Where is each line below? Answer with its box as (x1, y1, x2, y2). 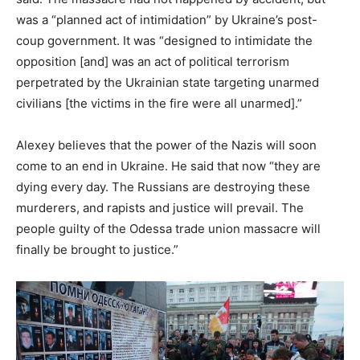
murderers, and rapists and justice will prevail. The (16, 199, 304, 215)
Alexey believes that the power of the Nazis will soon (16, 137, 317, 153)
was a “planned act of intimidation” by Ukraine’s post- (16, 11, 317, 27)
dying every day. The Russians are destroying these (16, 178, 310, 194)
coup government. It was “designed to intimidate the (16, 32, 313, 48)
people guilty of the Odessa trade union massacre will (16, 220, 321, 236)
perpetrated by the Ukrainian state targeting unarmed (16, 74, 319, 90)
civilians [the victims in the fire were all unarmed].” (16, 95, 302, 111)
